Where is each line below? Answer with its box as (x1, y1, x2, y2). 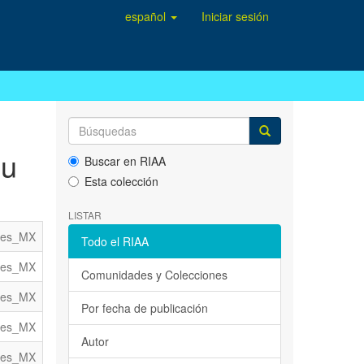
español (125, 8, 169, 24)
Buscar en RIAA (84, 153, 166, 170)
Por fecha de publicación (80, 300, 208, 317)
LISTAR (67, 208, 102, 223)
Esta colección (84, 173, 158, 190)
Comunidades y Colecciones (80, 266, 227, 284)
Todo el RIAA (80, 233, 149, 250)
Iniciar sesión (201, 8, 269, 24)
